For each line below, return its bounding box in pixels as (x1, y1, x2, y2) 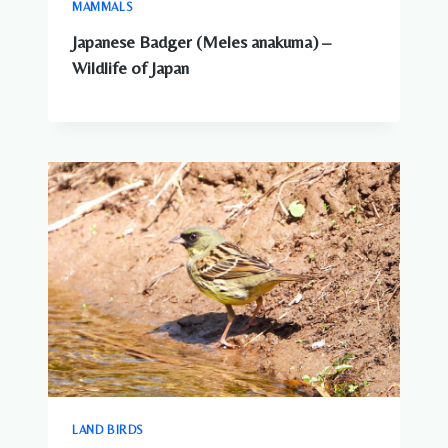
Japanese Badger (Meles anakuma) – (72, 32, 331, 53)
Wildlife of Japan (72, 58, 189, 79)
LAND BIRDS (72, 422, 144, 437)
